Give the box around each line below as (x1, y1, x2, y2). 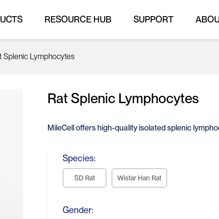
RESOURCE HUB (44, 14, 111, 24)
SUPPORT (133, 14, 174, 24)
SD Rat (74, 174, 95, 182)
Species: (63, 153, 96, 163)
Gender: (63, 205, 94, 215)
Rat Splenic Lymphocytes (47, 90, 199, 107)
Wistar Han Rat (117, 174, 162, 182)
